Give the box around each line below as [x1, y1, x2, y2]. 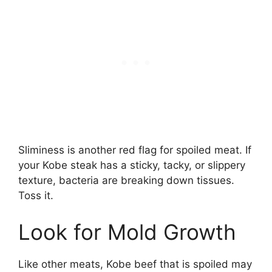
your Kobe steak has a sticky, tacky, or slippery [18, 159, 245, 172]
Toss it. [18, 189, 53, 202]
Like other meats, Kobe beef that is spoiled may [18, 257, 252, 270]
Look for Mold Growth [18, 219, 236, 245]
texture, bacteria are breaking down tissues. [18, 174, 234, 187]
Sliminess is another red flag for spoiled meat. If [18, 144, 251, 157]
